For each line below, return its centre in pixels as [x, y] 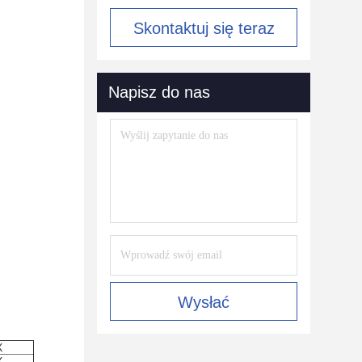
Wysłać [204, 302]
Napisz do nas [159, 92]
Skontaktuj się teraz [204, 28]
